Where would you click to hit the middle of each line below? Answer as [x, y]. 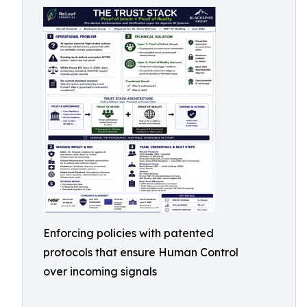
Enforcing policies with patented [128, 233]
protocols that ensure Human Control [141, 252]
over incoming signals [100, 271]
